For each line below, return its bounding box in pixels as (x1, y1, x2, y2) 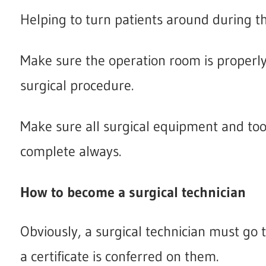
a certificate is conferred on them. (20, 247, 218, 265)
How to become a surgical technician (20, 183, 246, 201)
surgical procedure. (20, 76, 134, 94)
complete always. (20, 142, 121, 160)
